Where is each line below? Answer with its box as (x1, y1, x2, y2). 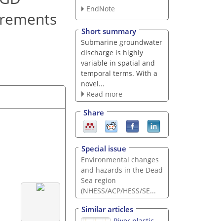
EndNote (86, 4, 115, 14)
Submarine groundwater (80, 37, 162, 47)
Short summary (81, 26, 136, 36)
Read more (86, 89, 122, 99)
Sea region (80, 175, 116, 185)
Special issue (81, 143, 126, 153)
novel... (80, 78, 105, 88)
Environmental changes (80, 154, 159, 164)
